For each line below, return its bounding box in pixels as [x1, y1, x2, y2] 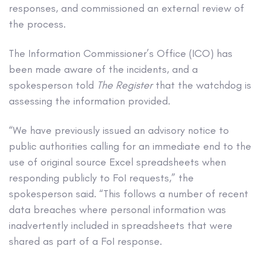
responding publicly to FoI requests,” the [9, 171, 194, 185]
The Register [97, 79, 153, 92]
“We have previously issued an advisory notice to [9, 124, 229, 137]
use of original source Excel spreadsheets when [9, 156, 226, 169]
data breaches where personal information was [9, 203, 226, 217]
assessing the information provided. [9, 95, 170, 108]
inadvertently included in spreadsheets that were [9, 219, 232, 232]
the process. [9, 17, 66, 31]
